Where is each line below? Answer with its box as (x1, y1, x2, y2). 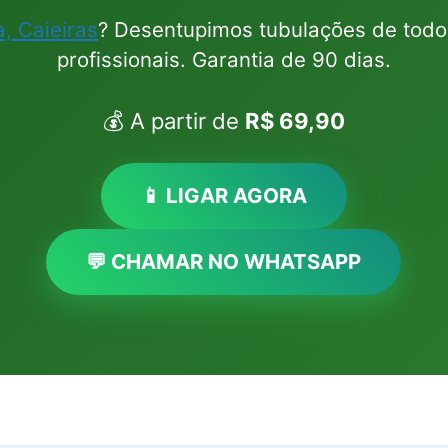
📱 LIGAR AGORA (140, 183, 307, 208)
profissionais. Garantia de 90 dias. (56, 47, 391, 72)
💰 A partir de (102, 108, 245, 134)
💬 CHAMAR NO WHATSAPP (86, 249, 362, 274)
